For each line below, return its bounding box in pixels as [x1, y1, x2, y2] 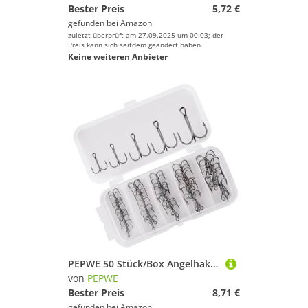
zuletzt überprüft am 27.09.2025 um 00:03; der [68, 30, 223, 40]
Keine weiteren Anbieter [68, 51, 168, 63]
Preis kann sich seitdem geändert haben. [68, 40, 203, 49]
